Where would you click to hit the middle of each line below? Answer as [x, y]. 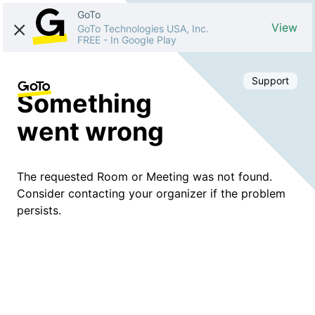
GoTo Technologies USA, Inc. [143, 28]
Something [84, 103]
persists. [39, 210]
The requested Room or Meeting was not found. [144, 176]
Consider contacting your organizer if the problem [151, 193]
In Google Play [143, 40]
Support [270, 81]
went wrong [90, 131]
